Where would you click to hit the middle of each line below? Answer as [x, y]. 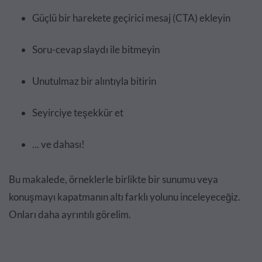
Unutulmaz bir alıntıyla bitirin [94, 81]
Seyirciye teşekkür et [78, 113]
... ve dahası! [58, 144]
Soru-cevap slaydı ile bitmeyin [96, 49]
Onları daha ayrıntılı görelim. [70, 214]
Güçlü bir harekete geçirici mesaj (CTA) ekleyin [131, 18]
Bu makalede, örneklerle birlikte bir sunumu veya [113, 179]
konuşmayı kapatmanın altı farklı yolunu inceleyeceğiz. [125, 197]
